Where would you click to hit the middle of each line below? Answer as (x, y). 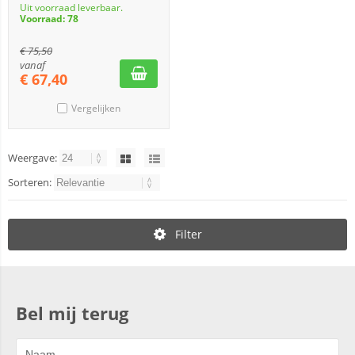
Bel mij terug (72, 313)
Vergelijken (96, 108)
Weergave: (34, 158)
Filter (188, 234)
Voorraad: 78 (49, 19)
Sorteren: (31, 182)
